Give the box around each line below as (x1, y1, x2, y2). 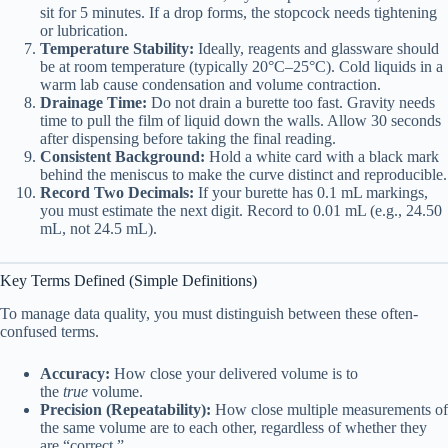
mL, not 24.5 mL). (40, 220, 157, 238)
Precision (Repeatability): (40, 400, 211, 418)
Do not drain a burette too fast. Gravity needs (147, 94, 435, 112)
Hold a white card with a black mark (205, 148, 439, 166)
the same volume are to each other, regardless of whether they (40, 418, 427, 436)
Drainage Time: (40, 94, 147, 112)
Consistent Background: (40, 148, 205, 166)
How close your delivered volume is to (110, 364, 358, 382)
